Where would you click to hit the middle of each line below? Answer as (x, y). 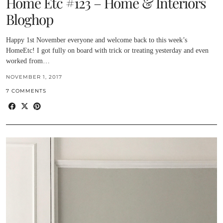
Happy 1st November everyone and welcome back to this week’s (97, 40)
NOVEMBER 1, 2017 (34, 77)
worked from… (28, 61)
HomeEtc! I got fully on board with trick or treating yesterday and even (107, 50)
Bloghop (30, 19)
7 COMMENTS (26, 91)
